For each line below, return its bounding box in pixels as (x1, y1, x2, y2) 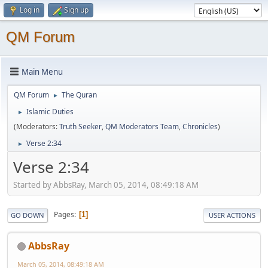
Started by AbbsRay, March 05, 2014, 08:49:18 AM (13, 179, 199, 190)
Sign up (64, 5, 89, 15)
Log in (20, 5, 39, 15)
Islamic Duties (26, 106, 74, 117)
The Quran (62, 90, 97, 100)
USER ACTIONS (209, 210, 255, 220)
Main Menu (22, 66, 63, 77)
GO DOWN (11, 210, 44, 220)
